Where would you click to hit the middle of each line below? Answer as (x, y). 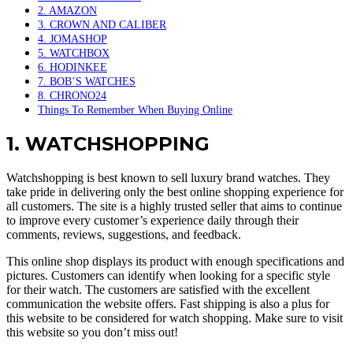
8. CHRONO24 (72, 96)
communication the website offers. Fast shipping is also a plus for (168, 304)
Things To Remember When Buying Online (135, 110)
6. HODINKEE (72, 67)
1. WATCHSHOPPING (108, 144)
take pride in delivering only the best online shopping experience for (175, 192)
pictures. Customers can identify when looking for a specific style (168, 275)
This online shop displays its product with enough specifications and (175, 261)
